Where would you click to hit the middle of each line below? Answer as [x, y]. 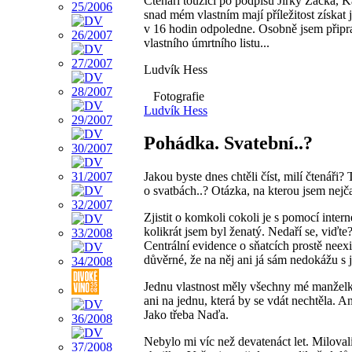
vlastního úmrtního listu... [207, 42]
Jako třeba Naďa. [186, 315]
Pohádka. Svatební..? [228, 143]
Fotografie [177, 96]
